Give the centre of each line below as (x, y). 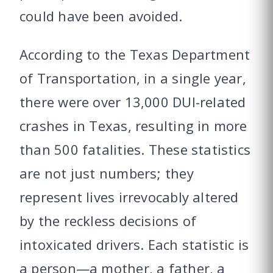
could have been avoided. (101, 16)
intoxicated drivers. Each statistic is (134, 244)
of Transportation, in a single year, (133, 78)
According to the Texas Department (135, 54)
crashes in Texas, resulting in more (133, 125)
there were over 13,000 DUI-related (133, 101)
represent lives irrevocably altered (129, 197)
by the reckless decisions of (108, 220)
